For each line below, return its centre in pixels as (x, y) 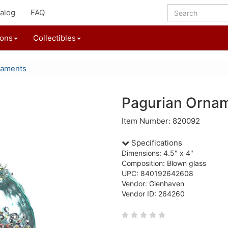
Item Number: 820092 (161, 121)
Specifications (156, 143)
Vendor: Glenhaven (153, 183)
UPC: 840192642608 (158, 173)
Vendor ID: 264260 (153, 194)
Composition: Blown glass (164, 163)
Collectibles (54, 38)
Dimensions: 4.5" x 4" (158, 153)
